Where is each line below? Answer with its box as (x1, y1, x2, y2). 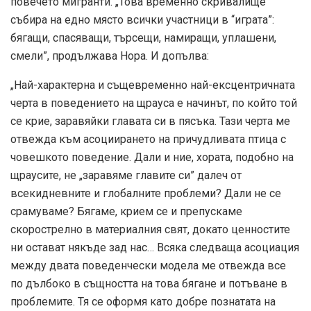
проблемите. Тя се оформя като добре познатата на (10, 295, 276, 309)
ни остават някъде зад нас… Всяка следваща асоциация (10, 241, 299, 255)
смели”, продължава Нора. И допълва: (10, 49, 209, 63)
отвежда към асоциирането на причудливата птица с (10, 133, 286, 146)
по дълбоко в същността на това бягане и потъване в (10, 277, 287, 291)
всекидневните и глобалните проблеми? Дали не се (10, 187, 281, 201)
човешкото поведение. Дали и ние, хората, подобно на (10, 151, 294, 165)
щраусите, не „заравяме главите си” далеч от (10, 169, 242, 183)
